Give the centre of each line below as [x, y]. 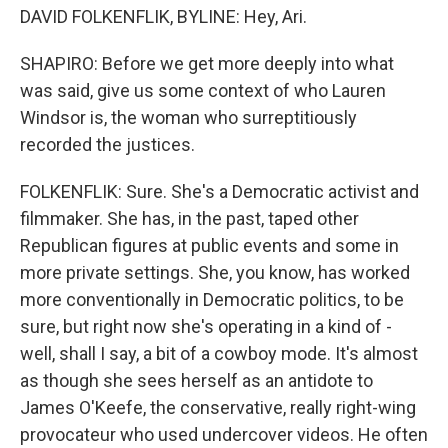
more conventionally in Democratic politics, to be [212, 299]
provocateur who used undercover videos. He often [224, 434]
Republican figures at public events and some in [209, 245]
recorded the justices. [107, 144]
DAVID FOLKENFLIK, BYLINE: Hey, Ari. [163, 16]
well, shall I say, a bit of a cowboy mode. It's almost [219, 353]
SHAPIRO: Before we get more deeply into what [207, 63]
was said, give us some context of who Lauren [203, 90]
